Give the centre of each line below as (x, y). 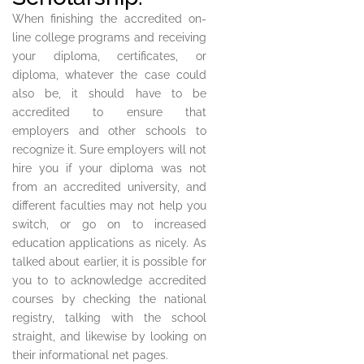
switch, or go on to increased (109, 225)
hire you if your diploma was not (109, 169)
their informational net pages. (90, 355)
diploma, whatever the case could (109, 75)
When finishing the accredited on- (109, 19)
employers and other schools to (109, 131)
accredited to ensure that (109, 113)
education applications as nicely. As (109, 243)
